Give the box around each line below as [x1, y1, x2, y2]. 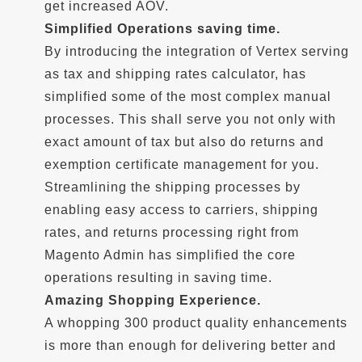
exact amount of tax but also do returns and [44, 135, 324, 149]
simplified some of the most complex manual [44, 90, 331, 103]
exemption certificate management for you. [44, 158, 319, 171]
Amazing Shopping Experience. [44, 293, 261, 307]
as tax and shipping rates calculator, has [44, 67, 306, 81]
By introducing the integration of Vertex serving [44, 44, 349, 58]
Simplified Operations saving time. [44, 22, 280, 36]
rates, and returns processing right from [44, 225, 299, 239]
